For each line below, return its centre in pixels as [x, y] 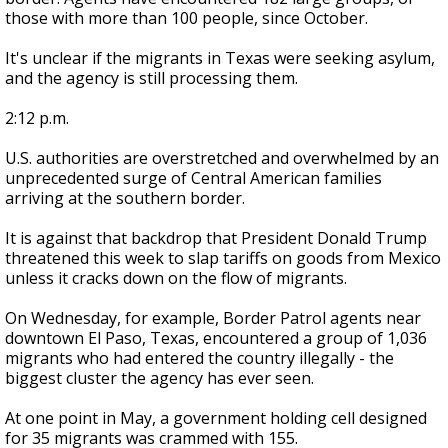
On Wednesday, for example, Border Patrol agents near [213, 318]
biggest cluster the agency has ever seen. [159, 378]
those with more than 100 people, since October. [186, 18]
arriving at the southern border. [125, 198]
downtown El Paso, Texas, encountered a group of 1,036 [216, 338]
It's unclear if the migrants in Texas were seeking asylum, [220, 58]
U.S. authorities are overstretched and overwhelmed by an [222, 158]
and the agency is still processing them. [151, 78]
